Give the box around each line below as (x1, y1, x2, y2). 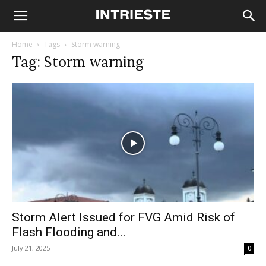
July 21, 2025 (12, 243, 50, 253)
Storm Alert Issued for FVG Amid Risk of (12, 210, 235, 225)
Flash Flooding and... (12, 225, 126, 240)
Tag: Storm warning (12, 53, 144, 71)
